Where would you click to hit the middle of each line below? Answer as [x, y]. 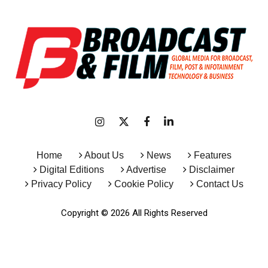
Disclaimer [212, 170]
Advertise [145, 170]
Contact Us [220, 184]
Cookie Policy [144, 184]
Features [213, 155]
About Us [104, 155]
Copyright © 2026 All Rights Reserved [134, 213]
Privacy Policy [61, 184]
